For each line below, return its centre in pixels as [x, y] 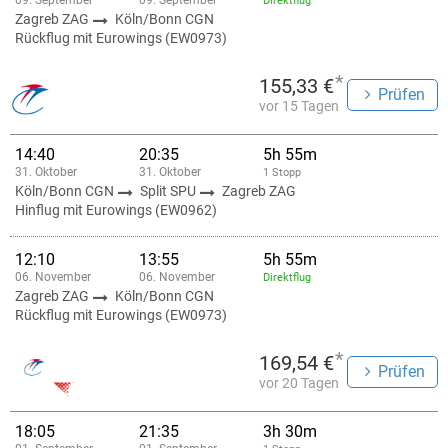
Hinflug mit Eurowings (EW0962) [116, 210]
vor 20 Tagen [299, 383]
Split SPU [169, 191]
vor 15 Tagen [299, 106]
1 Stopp [282, 172]
